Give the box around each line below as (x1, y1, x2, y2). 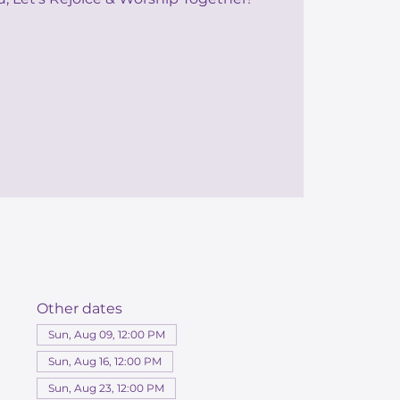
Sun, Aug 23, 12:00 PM (47, 380, 164, 395)
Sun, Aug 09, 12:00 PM (47, 327, 165, 341)
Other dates (36, 299, 122, 317)
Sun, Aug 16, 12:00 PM (47, 354, 162, 368)
